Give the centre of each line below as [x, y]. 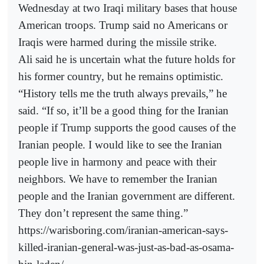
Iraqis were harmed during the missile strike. [118, 42]
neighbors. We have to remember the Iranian [118, 179]
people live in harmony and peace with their [117, 161]
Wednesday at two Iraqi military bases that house [128, 8]
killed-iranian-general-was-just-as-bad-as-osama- [126, 247]
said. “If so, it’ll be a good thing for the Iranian [123, 110]
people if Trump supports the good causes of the [127, 127]
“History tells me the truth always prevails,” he [123, 93]
